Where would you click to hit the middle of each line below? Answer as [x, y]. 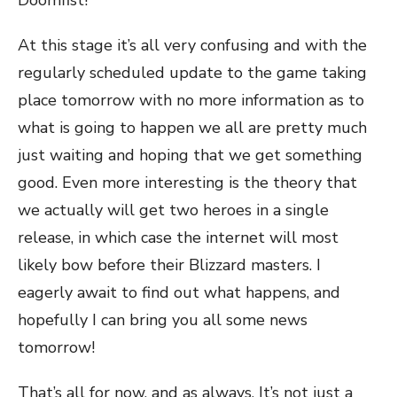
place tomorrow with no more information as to [191, 100]
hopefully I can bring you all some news [163, 320]
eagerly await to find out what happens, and [179, 292]
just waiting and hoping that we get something [190, 155]
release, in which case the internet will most [178, 237]
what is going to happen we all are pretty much [192, 128]
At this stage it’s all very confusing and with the [192, 45]
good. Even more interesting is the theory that [187, 183]
